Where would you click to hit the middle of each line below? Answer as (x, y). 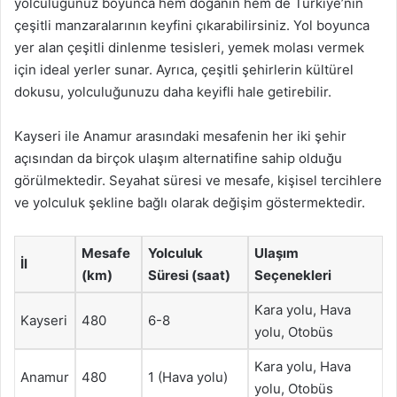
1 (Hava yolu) (188, 377)
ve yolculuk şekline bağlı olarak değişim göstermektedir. (190, 202)
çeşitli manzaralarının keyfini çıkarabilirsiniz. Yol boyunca (192, 25)
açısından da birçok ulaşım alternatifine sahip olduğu (178, 158)
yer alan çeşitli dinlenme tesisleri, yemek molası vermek (189, 47)
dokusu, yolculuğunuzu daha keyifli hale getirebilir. (173, 92)
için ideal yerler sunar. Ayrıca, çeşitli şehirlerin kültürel (184, 70)
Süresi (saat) (189, 275)
